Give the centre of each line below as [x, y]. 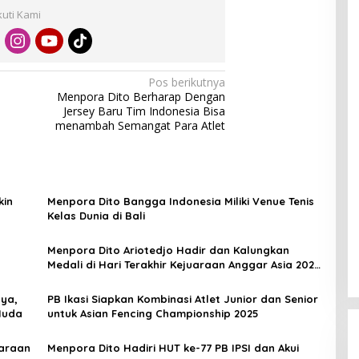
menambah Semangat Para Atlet [141, 126]
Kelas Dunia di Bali [96, 216]
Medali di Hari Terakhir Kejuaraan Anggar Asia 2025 [184, 265]
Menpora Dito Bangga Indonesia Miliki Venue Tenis [180, 202]
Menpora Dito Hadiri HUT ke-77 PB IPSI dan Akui [173, 348]
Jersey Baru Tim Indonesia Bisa [145, 111]
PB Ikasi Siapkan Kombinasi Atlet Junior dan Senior [182, 299]
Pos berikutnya [187, 83]
